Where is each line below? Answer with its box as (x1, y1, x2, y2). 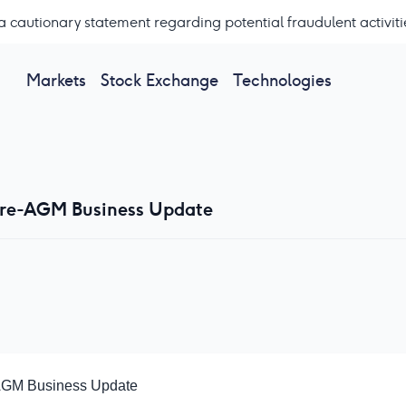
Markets (25, 69, 86, 91)
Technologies (232, 69, 332, 91)
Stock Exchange (100, 69, 218, 91)
